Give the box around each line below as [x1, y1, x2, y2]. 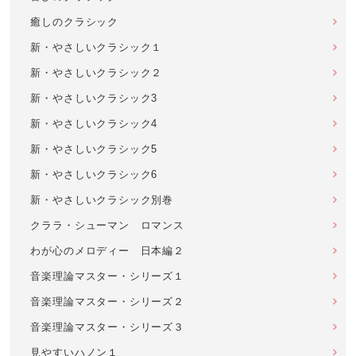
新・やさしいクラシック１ [30, 41, 163, 53]
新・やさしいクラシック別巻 [30, 194, 174, 206]
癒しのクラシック [30, 16, 118, 28]
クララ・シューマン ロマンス [30, 219, 184, 231]
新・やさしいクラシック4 [30, 118, 158, 130]
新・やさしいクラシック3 [30, 92, 158, 104]
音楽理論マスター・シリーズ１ [30, 270, 184, 282]
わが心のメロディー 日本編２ [30, 245, 184, 257]
